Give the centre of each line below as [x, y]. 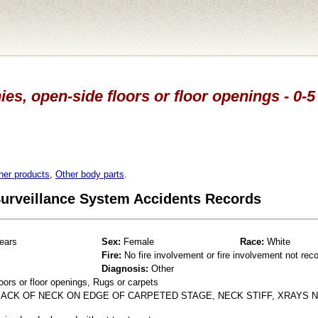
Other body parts [90, 174]
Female [137, 241]
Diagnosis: [125, 268]
